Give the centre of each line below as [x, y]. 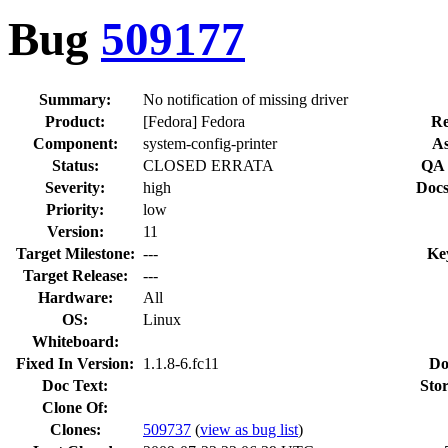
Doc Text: [75, 385]
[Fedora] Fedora [194, 121]
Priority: [75, 209]
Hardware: [75, 297]
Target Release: [75, 275]
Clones [72, 429]
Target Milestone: [75, 253]
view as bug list [249, 429]
